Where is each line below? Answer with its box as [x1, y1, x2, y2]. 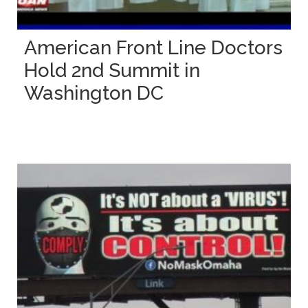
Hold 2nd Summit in [23, 58, 200, 82]
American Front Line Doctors [23, 36, 283, 59]
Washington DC [23, 81, 164, 104]
